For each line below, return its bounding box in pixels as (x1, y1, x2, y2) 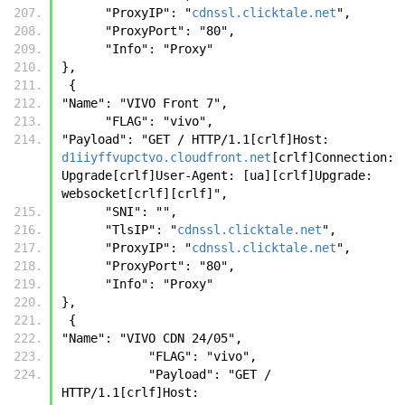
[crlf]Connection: (271, 149, 394, 165)
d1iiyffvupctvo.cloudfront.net (61, 149, 271, 165)
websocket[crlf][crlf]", (61, 185, 228, 201)
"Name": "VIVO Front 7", (61, 95, 228, 110)
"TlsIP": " (105, 221, 177, 237)
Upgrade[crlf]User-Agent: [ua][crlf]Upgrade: (61, 167, 372, 183)
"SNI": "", (105, 203, 177, 219)
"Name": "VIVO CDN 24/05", (61, 330, 242, 345)
